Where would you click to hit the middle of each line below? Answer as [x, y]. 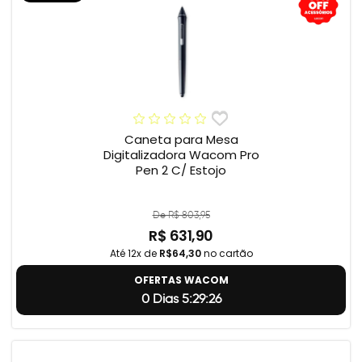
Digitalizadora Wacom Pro [181, 155]
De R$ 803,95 [181, 215]
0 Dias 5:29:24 [181, 299]
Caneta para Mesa [181, 140]
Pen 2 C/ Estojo [181, 170]
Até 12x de [134, 254]
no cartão [227, 254]
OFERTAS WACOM [181, 280]
